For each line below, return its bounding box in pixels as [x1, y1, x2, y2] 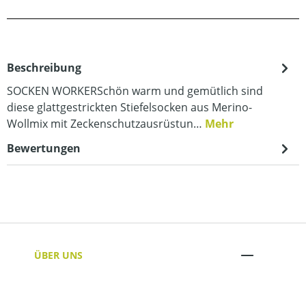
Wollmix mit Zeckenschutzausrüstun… [7, 116, 205, 131]
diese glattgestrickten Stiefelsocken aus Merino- [7, 100, 252, 115]
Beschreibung [7, 60, 81, 75]
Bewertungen [7, 141, 81, 156]
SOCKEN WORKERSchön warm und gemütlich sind [7, 83, 263, 98]
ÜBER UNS [34, 248, 83, 262]
